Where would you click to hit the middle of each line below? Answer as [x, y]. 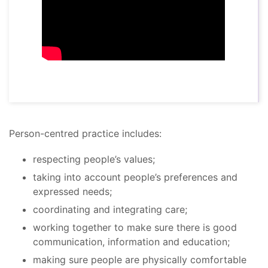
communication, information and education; [131, 242]
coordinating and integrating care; [110, 210]
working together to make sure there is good [135, 228]
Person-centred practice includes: [85, 134]
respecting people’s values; [94, 159]
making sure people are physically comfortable [140, 260]
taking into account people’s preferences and [135, 177]
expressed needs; [72, 192]
